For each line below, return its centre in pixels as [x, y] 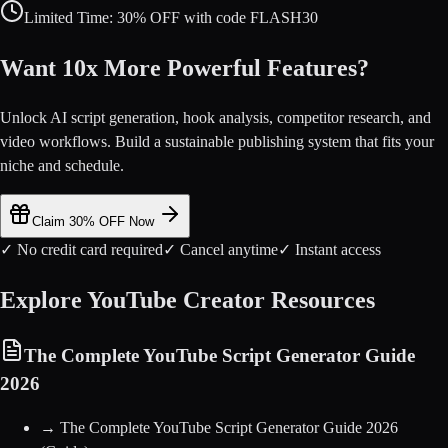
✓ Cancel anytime [220, 249]
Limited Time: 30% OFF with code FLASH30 [171, 18]
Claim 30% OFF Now [95, 222]
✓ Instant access [329, 249]
